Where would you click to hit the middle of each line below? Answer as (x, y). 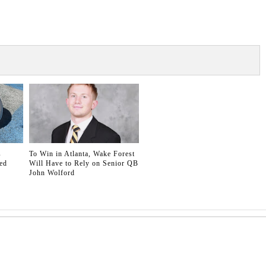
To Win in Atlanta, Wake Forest (82, 153)
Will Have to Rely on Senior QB (84, 163)
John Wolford (52, 172)
